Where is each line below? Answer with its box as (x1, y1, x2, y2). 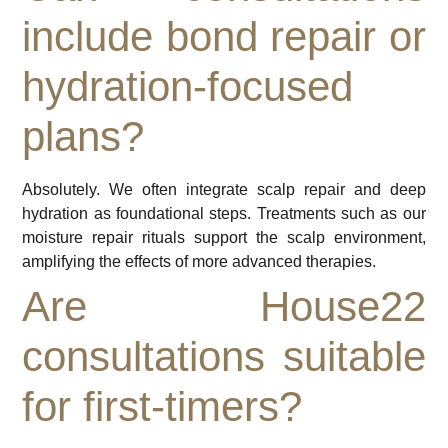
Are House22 (22, 283, 426, 331)
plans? (22, 113, 145, 161)
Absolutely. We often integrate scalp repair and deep (22, 181, 426, 199)
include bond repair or (22, 13, 426, 61)
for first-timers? (22, 383, 303, 431)
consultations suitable (22, 333, 426, 381)
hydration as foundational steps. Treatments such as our (22, 205, 426, 223)
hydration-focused (22, 63, 354, 111)
